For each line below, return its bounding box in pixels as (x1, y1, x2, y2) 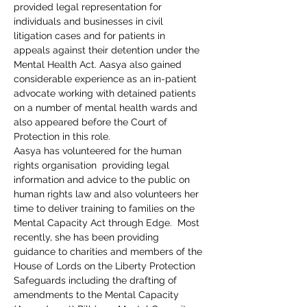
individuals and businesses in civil (14, 16, 166, 27)
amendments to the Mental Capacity (14, 289, 182, 301)
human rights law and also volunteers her (14, 188, 201, 200)
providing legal (99, 160, 172, 171)
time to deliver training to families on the (14, 203, 197, 214)
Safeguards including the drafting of (14, 275, 180, 286)
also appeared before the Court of (14, 116, 170, 128)
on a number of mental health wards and (14, 102, 200, 114)
